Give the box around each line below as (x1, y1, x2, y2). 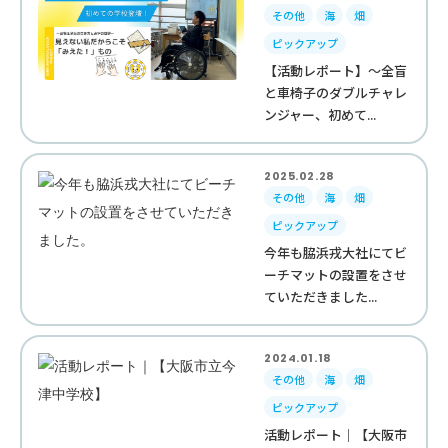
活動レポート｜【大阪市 (264, 425, 408, 444)
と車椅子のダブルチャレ (264, 83, 408, 102)
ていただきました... (264, 287, 378, 306)
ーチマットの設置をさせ (264, 265, 408, 284)
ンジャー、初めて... (264, 105, 377, 124)
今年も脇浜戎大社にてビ (264, 243, 408, 262)
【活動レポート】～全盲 (264, 61, 408, 80)
